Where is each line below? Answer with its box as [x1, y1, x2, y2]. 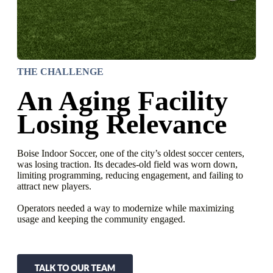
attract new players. [17, 180, 91, 191]
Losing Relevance [17, 108, 227, 140]
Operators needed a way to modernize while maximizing [17, 202, 234, 213]
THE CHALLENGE [17, 66, 104, 77]
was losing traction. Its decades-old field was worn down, [17, 158, 238, 169]
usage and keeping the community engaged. [17, 213, 185, 224]
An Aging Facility [17, 85, 228, 116]
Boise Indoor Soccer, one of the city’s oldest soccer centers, [17, 147, 244, 158]
